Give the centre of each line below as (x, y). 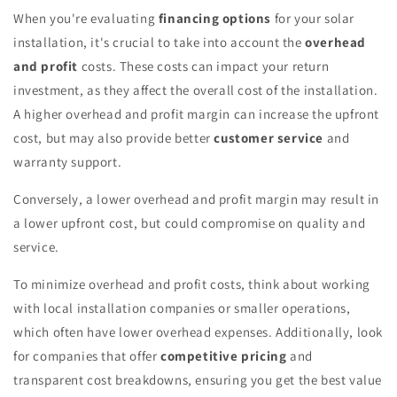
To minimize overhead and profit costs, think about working (192, 284)
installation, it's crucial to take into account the (160, 42)
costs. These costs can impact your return (204, 66)
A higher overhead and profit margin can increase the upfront (197, 113)
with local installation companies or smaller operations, (182, 307)
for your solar (313, 18)
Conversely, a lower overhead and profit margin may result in (197, 198)
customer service (269, 137)
